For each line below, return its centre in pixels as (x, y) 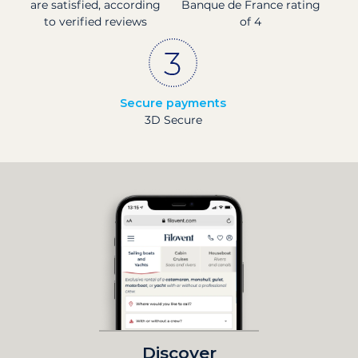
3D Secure (173, 120)
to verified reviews (95, 22)
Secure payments (173, 103)
